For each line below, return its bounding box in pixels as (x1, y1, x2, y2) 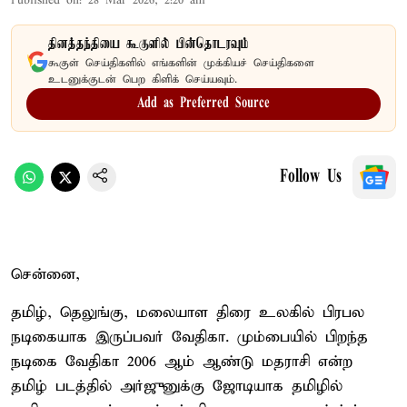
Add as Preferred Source (137, 95, 270, 111)
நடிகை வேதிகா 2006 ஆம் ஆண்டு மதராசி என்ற (11, 352, 352, 372)
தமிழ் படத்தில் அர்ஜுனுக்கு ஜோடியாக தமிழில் (11, 376, 342, 396)
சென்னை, (11, 264, 80, 284)
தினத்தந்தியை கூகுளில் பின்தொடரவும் (48, 35, 249, 53)
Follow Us (280, 167, 342, 186)
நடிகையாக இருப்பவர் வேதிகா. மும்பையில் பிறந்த (11, 327, 368, 347)
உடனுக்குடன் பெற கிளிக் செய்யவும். (48, 72, 237, 86)
